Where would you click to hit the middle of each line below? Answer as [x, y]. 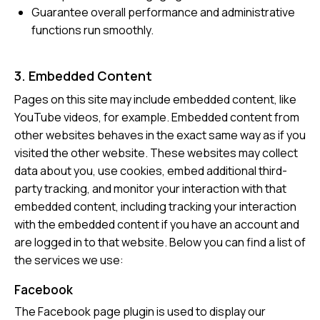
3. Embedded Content [83, 76]
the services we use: [69, 260]
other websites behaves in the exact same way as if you [160, 135]
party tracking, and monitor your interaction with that [150, 189]
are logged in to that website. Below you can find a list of [160, 242]
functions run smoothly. [92, 30]
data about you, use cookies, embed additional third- [151, 171]
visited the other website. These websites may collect [156, 153]
